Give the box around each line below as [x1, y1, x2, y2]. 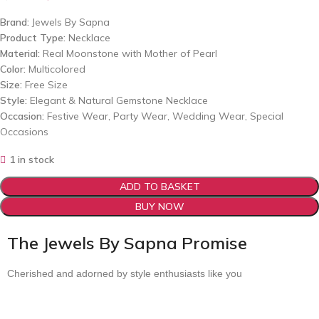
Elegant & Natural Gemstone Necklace [27, 93, 208, 107]
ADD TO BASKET [119, 179, 200, 193]
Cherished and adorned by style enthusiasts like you [7, 267, 242, 279]
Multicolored [26, 62, 85, 75]
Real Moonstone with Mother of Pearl [40, 46, 217, 60]
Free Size [22, 78, 68, 91]
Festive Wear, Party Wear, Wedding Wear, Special [44, 109, 283, 122]
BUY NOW [135, 199, 184, 213]
